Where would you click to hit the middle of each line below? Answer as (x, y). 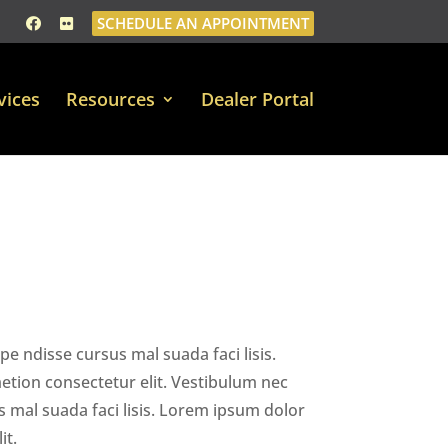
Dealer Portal (257, 98)
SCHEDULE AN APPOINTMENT (202, 23)
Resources (110, 98)
